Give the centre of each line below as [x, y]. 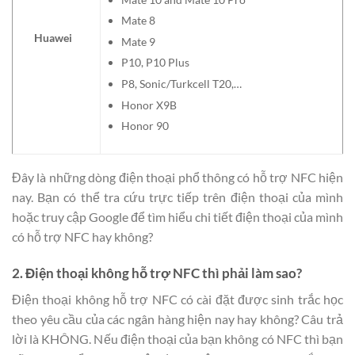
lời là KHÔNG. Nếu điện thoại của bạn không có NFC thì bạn [177, 339]
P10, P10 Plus [155, 63]
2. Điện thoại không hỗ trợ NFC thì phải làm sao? [157, 273]
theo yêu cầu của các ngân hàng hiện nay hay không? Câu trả [177, 319]
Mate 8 [138, 21]
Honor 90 [145, 126]
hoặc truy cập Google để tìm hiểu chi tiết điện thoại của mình [177, 216]
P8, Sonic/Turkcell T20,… [181, 84]
